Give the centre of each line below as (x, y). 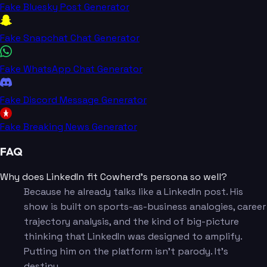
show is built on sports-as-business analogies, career (145, 206)
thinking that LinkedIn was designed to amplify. (133, 236)
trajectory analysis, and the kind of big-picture (131, 221)
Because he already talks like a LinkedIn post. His (133, 191)
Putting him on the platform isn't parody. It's (126, 251)
